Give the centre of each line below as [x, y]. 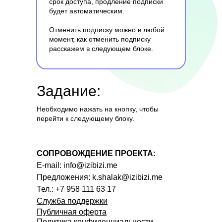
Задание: [69, 91]
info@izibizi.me [90, 165]
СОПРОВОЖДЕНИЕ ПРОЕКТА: [96, 153]
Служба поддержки [72, 201]
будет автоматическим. [87, 11]
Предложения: [64, 177]
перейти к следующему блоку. [85, 118]
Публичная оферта [72, 212]
